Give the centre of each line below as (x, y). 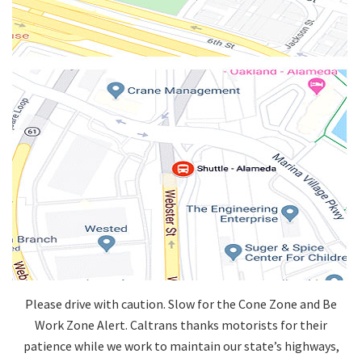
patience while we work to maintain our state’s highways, (181, 345)
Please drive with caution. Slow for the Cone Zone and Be (181, 303)
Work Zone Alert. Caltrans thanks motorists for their (181, 324)
